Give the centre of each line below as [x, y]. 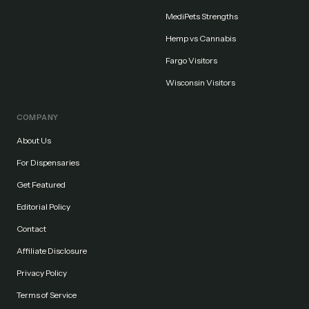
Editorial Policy [43, 207]
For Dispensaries [48, 162]
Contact [31, 229]
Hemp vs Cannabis [201, 38]
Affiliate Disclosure [52, 251]
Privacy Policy [42, 273]
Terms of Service [47, 295]
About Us [34, 140]
